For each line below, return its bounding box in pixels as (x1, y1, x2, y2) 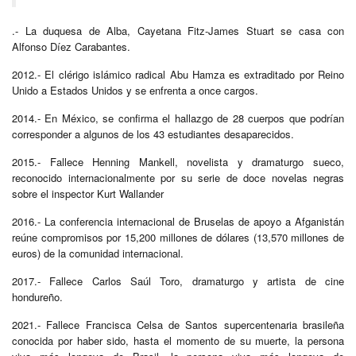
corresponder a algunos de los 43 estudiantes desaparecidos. (12, 126, 294, 141)
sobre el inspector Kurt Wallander (12, 185, 164, 201)
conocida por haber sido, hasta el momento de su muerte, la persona (12, 332, 344, 348)
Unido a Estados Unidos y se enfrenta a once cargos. (12, 82, 258, 98)
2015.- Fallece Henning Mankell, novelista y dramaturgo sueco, (12, 153, 344, 169)
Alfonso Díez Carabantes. (12, 38, 130, 54)
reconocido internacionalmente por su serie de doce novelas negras (12, 169, 344, 185)
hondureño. (12, 288, 63, 304)
